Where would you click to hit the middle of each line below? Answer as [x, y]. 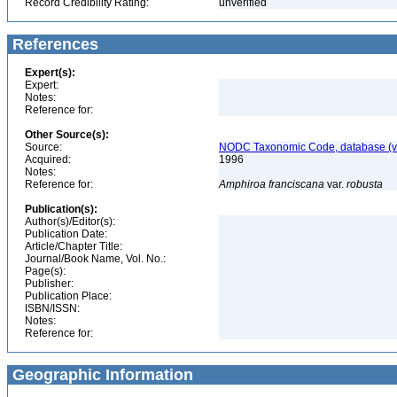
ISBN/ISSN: [52, 308]
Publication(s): [61, 209]
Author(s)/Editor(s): [70, 222]
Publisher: [49, 284]
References [53, 44]
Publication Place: [68, 296]
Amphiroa [242, 184]
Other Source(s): [67, 135]
